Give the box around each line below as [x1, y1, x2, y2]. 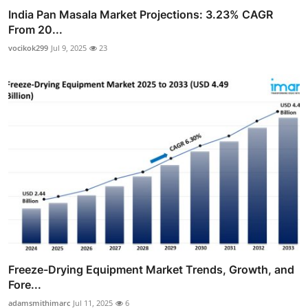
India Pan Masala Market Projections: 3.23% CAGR [8, 8, 273, 22]
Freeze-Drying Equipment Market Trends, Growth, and [8, 262, 294, 276]
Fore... [8, 277, 41, 291]
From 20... [8, 23, 63, 37]
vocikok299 [8, 43, 48, 54]
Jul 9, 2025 [51, 43, 87, 54]
